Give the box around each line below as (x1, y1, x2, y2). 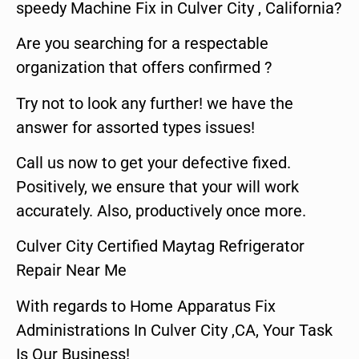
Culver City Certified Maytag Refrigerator (16, 236, 305, 256)
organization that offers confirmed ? (16, 58, 272, 78)
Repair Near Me (16, 260, 127, 280)
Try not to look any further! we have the (16, 93, 293, 113)
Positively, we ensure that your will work (16, 176, 299, 196)
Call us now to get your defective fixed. (16, 152, 291, 172)
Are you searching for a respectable (16, 34, 268, 54)
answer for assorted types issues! (16, 117, 255, 137)
